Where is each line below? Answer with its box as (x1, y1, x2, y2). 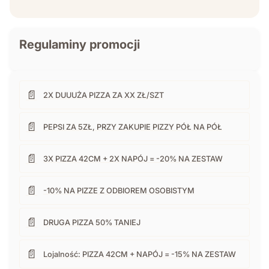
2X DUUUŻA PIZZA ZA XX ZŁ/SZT (43, 90, 164, 100)
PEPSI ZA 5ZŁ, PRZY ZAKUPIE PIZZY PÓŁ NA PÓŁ (43, 122, 222, 131)
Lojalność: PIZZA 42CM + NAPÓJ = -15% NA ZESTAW (43, 249, 236, 259)
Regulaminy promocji (19, 37, 140, 52)
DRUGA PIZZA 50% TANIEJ (43, 217, 141, 227)
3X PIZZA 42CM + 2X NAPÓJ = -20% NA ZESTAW (43, 154, 223, 163)
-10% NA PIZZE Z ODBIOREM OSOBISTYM (43, 186, 195, 195)
